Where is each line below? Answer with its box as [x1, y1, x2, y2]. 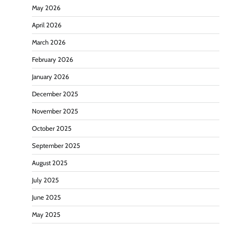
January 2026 [32, 72, 69, 81]
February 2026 [32, 55, 73, 63]
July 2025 [32, 176, 59, 184]
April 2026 [32, 21, 61, 29]
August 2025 [32, 159, 67, 167]
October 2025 [32, 124, 71, 132]
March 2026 [32, 38, 65, 46]
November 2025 [32, 107, 78, 115]
